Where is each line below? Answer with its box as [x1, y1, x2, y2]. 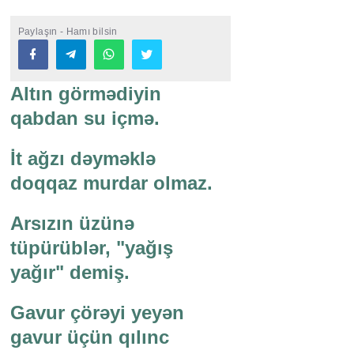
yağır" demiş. [9, 262, 130, 284]
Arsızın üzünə [9, 213, 134, 235]
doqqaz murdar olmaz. [9, 172, 213, 194]
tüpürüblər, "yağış [9, 237, 173, 259]
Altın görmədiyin [9, 83, 161, 105]
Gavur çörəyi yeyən [9, 302, 184, 324]
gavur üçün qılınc [9, 326, 169, 348]
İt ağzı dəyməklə [9, 148, 156, 170]
